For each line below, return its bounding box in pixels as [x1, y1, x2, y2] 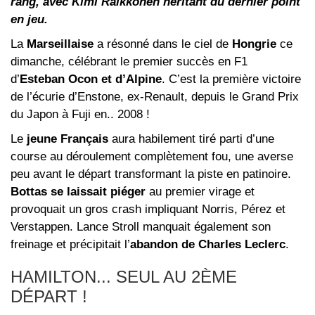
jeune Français [27, 131, 108, 146]
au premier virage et [146, 184, 255, 198]
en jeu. [11, 12, 51, 26]
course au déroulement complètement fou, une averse [11, 149, 293, 163]
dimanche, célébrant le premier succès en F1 [11, 54, 247, 68]
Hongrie [232, 37, 276, 51]
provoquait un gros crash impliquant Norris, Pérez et [11, 202, 285, 216]
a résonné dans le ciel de [94, 37, 232, 51]
